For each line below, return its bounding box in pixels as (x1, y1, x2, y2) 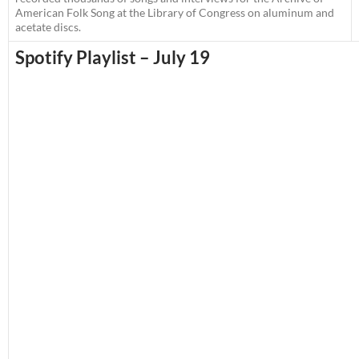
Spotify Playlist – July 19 (15, 46, 210, 69)
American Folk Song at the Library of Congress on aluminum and (15, 6, 334, 20)
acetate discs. (15, 20, 81, 34)
